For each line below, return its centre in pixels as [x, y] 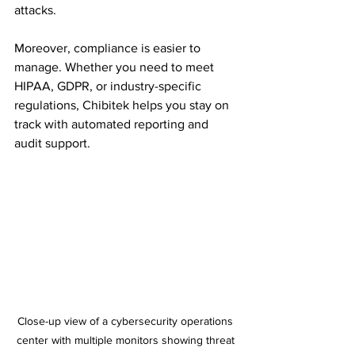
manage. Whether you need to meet [116, 67]
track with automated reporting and [113, 124]
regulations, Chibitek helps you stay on [123, 105]
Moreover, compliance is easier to [109, 48]
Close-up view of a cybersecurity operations [127, 321]
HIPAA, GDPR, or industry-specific [109, 86]
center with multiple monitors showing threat [127, 340]
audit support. [52, 143]
